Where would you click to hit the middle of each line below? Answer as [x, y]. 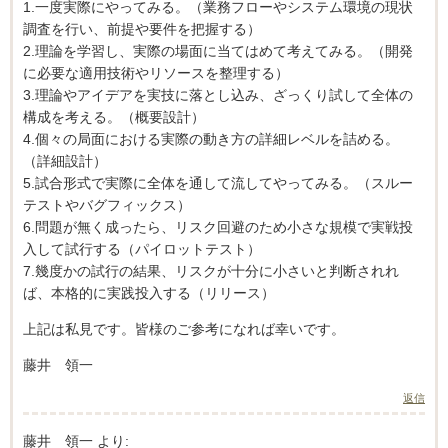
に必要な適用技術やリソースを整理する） [163, 73]
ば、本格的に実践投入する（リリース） [149, 293]
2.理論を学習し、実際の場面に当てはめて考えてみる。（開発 [218, 51]
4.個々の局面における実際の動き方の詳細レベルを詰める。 [211, 139]
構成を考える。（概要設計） [114, 117]
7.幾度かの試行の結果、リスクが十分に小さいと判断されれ [211, 271]
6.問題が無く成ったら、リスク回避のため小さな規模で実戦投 [218, 227]
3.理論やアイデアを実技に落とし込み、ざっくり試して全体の [218, 95]
